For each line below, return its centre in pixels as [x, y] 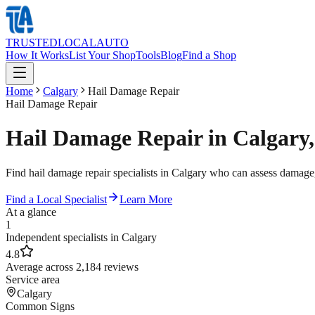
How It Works [37, 55]
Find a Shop [209, 55]
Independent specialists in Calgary [81, 237]
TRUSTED [32, 43]
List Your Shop [102, 55]
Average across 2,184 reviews [72, 266]
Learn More [146, 199]
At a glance [31, 212]
